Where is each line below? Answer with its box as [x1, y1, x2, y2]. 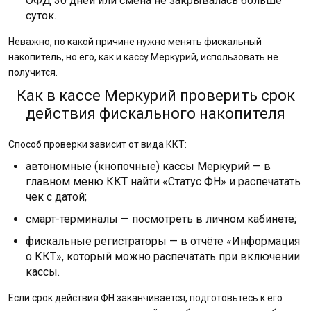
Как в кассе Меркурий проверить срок [16, 87, 295, 104]
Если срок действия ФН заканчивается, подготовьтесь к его [8, 292, 283, 303]
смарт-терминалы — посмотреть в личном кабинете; [26, 212, 296, 226]
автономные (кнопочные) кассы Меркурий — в [26, 160, 271, 173]
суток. [26, 9, 56, 22]
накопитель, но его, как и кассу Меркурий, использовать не [8, 51, 278, 62]
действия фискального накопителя [26, 105, 285, 122]
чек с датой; [26, 190, 87, 203]
